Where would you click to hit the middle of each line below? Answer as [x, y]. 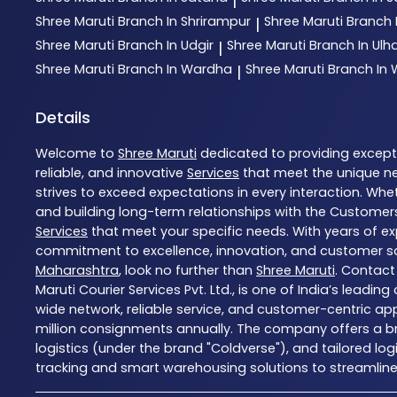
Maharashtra [77, 271]
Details [63, 118]
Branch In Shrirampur [184, 22]
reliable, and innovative [111, 173]
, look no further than [187, 271]
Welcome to [77, 154]
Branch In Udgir [166, 46]
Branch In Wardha [175, 70]
